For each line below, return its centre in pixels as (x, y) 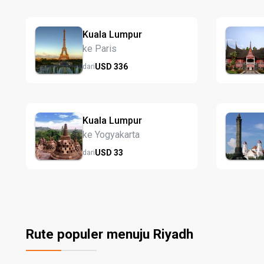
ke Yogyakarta (111, 134)
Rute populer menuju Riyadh (110, 234)
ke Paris (100, 48)
